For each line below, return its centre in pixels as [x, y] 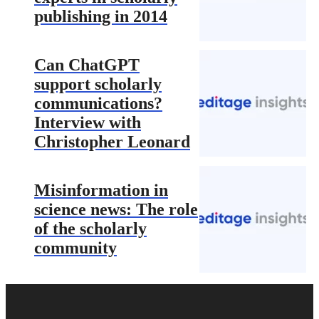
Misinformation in [101, 190]
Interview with [88, 122]
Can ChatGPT [87, 64]
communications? [98, 103]
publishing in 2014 [101, 17]
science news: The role [116, 209]
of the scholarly [90, 228]
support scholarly [98, 84]
